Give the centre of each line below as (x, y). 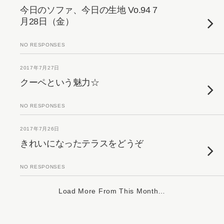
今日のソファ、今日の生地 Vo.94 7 (89, 10)
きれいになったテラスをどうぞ (82, 143)
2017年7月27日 (40, 68)
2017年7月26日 (40, 129)
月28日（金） (47, 21)
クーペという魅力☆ (60, 82)
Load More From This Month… (112, 191)
